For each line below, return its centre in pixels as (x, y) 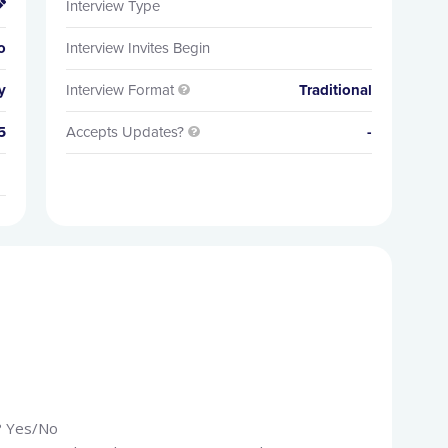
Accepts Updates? (124, 132)
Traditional (336, 90)
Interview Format (119, 90)
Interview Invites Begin (137, 48)
